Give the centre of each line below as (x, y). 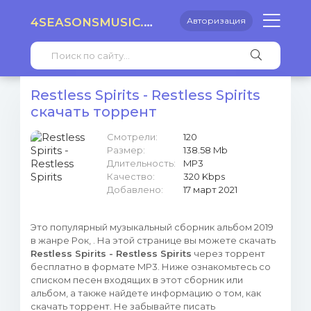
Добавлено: (135, 190)
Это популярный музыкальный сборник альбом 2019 (152, 227)
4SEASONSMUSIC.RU (148, 22)
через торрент (228, 253)
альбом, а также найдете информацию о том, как (146, 293)
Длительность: (141, 163)
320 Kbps (204, 176)
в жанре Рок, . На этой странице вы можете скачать (153, 240)
